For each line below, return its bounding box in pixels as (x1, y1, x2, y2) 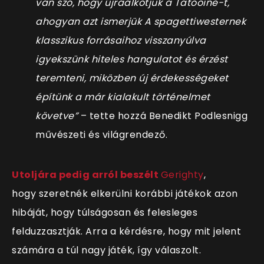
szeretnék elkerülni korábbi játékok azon (38, 186, 238, 200)
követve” (35, 108, 78, 123)
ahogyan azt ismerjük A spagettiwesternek (35, 14, 246, 28)
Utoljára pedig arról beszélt (12, 167, 161, 181)
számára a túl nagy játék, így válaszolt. (12, 243, 201, 257)
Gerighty (160, 167, 204, 181)
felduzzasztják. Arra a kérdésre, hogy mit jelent (12, 224, 241, 238)
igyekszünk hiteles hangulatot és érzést (35, 52, 228, 66)
